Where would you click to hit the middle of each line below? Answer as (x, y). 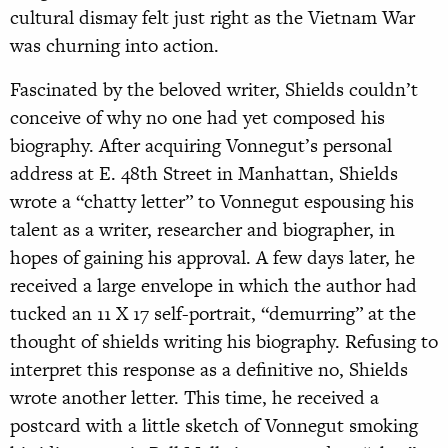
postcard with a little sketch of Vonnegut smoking (214, 426)
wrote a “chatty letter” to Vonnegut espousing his (212, 202)
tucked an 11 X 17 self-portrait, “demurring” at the (213, 314)
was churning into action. (114, 46)
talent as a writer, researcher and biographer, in (202, 230)
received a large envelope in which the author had (213, 286)
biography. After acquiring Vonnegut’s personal (201, 146)
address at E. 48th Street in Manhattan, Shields (204, 174)
